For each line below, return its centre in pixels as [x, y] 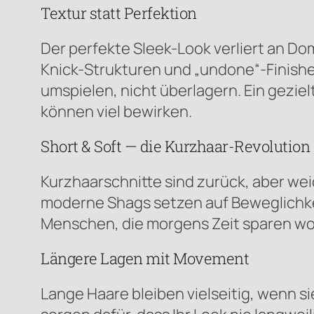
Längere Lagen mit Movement [145, 258]
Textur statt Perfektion [119, 13]
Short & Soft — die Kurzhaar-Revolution [175, 146]
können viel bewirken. [116, 111]
